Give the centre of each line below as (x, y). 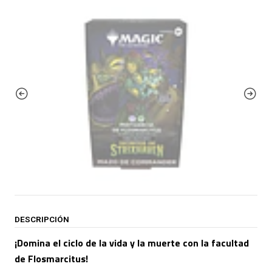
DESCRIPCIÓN (42, 219)
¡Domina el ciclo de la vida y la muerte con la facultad (132, 243)
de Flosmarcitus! (51, 259)
